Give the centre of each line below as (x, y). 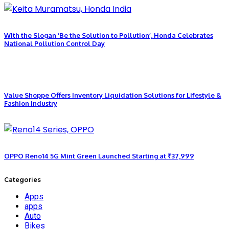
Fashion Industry (31, 104)
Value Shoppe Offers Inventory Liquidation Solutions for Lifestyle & (113, 95)
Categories (22, 180)
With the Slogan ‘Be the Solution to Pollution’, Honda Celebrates (109, 35)
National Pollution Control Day (54, 43)
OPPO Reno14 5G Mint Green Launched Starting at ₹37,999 (99, 156)
